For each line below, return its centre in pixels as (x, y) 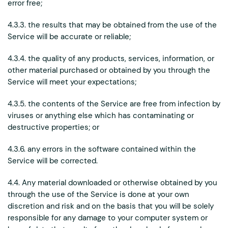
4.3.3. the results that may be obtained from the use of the (112, 25)
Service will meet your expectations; (72, 82)
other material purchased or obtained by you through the (109, 70)
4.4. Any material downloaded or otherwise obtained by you (112, 183)
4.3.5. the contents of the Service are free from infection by (114, 104)
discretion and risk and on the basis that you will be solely (111, 206)
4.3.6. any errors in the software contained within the (102, 149)
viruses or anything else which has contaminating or (101, 116)
